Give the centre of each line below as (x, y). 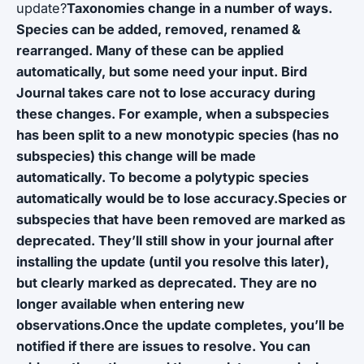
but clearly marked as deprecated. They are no (167, 283)
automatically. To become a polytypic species (162, 177)
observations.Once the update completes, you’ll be (180, 325)
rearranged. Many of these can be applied (150, 50)
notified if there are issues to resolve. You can (163, 346)
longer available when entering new (130, 304)
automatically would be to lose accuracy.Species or (182, 198)
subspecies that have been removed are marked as (181, 219)
